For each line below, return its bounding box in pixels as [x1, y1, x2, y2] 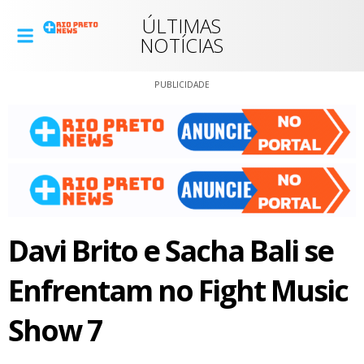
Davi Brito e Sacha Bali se [8, 230, 333, 271]
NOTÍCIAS [140, 32, 224, 58]
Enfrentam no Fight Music [8, 270, 348, 310]
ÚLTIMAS [142, 12, 222, 39]
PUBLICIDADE [154, 79, 210, 90]
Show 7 [8, 310, 102, 350]
